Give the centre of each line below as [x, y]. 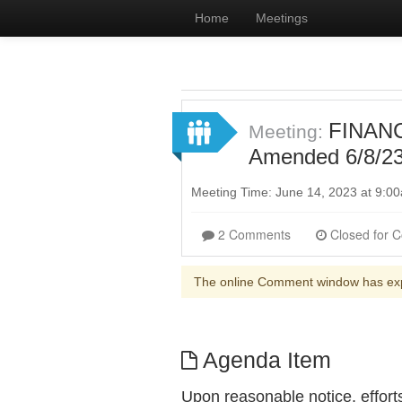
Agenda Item [264, 360]
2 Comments [254, 234]
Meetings [282, 18]
